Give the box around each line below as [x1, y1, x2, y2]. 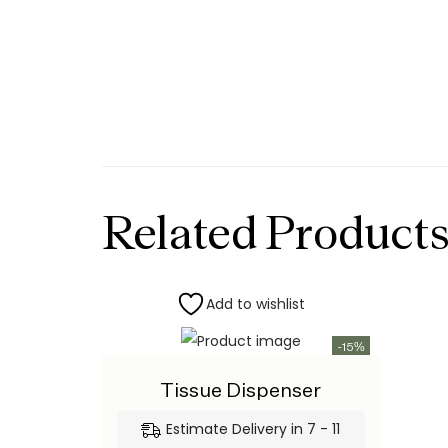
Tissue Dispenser [160, 376, 322, 402]
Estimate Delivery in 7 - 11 [166, 418, 341, 439]
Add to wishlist [206, 293, 306, 314]
